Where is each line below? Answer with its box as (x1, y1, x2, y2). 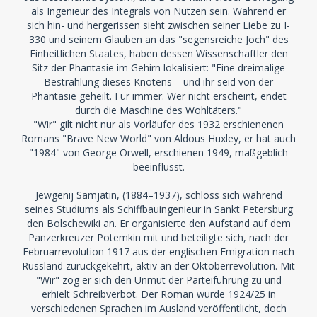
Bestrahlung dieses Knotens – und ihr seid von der (44, 75, 273, 88)
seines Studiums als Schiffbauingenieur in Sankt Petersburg (24, 202, 293, 216)
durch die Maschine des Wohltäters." (75, 103, 242, 117)
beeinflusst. (132, 160, 185, 173)
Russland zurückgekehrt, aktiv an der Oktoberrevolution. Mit (22, 259, 295, 272)
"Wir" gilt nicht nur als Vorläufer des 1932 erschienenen (33, 117, 284, 131)
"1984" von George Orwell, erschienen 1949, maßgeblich (29, 146, 288, 159)
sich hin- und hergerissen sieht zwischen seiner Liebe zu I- (27, 18, 290, 32)
